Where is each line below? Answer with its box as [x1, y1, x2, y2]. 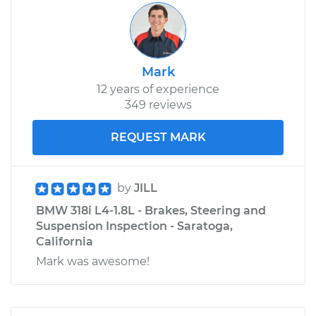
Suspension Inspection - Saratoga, [36, 219, 233, 233]
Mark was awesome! [36, 254, 150, 268]
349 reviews [124, 97, 192, 111]
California [36, 234, 93, 248]
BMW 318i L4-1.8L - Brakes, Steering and [36, 203, 266, 217]
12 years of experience [97, 82, 219, 96]
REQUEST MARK [110, 130, 206, 144]
